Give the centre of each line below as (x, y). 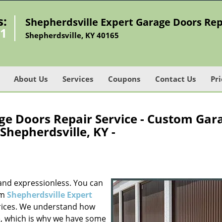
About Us (31, 79)
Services (78, 79)
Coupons (124, 79)
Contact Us (175, 79)
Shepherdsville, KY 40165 (72, 35)
